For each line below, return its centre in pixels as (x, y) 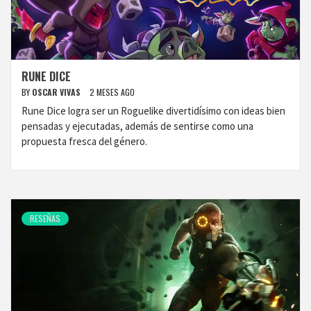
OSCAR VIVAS (57, 92)
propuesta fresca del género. (84, 141)
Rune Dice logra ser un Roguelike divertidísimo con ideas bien (153, 111)
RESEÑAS (45, 218)
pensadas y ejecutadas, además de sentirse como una (137, 126)
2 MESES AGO (112, 92)
